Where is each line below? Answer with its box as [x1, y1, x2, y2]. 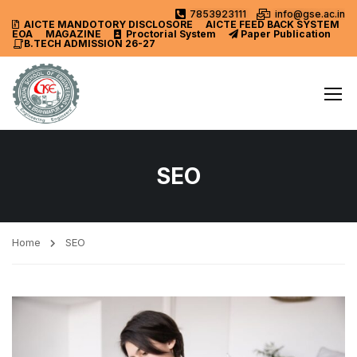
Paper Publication [241, 28, 331, 40]
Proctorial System [126, 28, 216, 40]
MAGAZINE [45, 28, 101, 40]
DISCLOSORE [128, 18, 193, 30]
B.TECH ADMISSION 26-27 [24, 37, 155, 49]
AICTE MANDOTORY [24, 18, 126, 30]
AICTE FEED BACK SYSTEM [206, 18, 339, 30]
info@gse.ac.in [275, 7, 345, 20]
